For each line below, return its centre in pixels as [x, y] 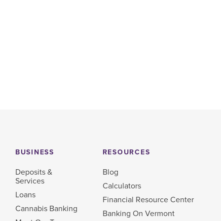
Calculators [122, 186]
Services [30, 181]
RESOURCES [126, 152]
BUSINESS [35, 152]
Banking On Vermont [138, 213]
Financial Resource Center [148, 200]
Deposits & [34, 172]
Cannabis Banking [46, 208]
